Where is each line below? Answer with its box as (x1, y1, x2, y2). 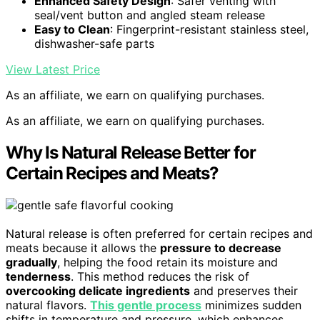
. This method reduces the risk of (71, 269, 249, 284)
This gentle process (90, 298, 201, 313)
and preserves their (190, 284, 298, 299)
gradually (6, 255, 57, 270)
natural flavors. (6, 298, 90, 313)
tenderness (6, 269, 71, 284)
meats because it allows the (6, 241, 160, 256)
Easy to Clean (34, 22, 110, 37)
